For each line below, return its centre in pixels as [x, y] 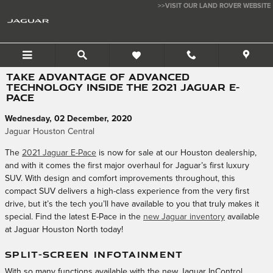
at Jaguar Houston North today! [64, 230]
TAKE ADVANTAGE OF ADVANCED [98, 77]
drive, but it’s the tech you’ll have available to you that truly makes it [132, 204]
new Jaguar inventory [184, 217]
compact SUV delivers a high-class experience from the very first [127, 191]
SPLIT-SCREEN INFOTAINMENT [94, 254]
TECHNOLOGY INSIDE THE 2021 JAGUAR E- [123, 87]
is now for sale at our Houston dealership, [176, 153]
